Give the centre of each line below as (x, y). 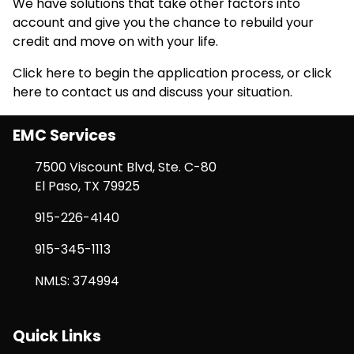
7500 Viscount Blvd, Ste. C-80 (126, 167)
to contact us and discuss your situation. (167, 92)
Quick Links (57, 336)
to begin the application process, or (189, 73)
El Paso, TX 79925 (87, 186)
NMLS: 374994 (77, 281)
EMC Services (64, 135)
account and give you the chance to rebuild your (163, 23)
